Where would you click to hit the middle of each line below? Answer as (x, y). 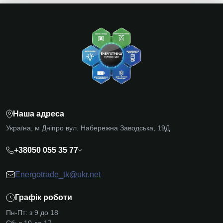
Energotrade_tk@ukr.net (58, 174)
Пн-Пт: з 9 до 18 (32, 213)
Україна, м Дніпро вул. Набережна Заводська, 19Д (88, 128)
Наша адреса (39, 114)
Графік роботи (44, 197)
